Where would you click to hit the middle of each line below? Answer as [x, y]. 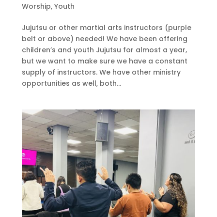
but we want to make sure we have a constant [104, 61]
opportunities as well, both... [71, 84]
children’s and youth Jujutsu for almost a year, [104, 50]
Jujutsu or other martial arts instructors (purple [106, 28]
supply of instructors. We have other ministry [101, 72]
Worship [36, 7]
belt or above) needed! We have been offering [104, 39]
